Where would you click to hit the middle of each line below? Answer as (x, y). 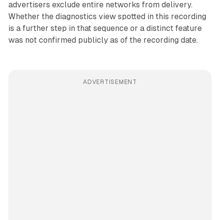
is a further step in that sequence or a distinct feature (105, 28)
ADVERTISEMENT (110, 82)
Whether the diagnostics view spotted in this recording (107, 17)
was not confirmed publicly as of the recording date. (103, 40)
